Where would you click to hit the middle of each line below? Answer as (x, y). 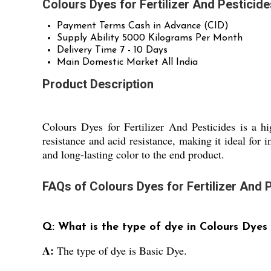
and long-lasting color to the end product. (133, 155)
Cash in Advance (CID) (178, 26)
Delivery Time (87, 51)
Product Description (98, 84)
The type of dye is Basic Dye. (122, 251)
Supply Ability (88, 38)
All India (180, 63)
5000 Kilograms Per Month (182, 38)
